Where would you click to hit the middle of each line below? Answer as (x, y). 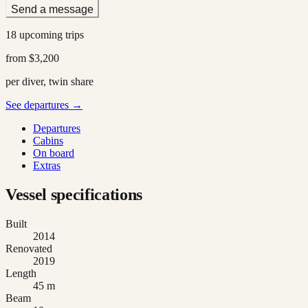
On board (54, 153)
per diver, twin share (49, 81)
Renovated (29, 248)
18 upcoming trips (45, 34)
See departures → (44, 104)
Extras (47, 165)
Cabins (48, 140)
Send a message (52, 9)
